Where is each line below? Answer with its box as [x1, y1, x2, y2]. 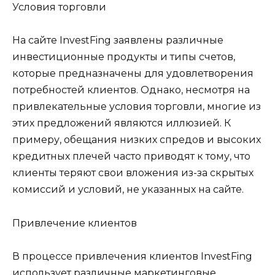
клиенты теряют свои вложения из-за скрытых [12, 167, 254, 179]
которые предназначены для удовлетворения [12, 68, 254, 80]
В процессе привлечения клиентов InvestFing [12, 250, 252, 262]
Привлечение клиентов [12, 217, 137, 229]
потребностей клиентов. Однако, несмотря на [12, 84, 250, 96]
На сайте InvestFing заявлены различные [12, 34, 223, 47]
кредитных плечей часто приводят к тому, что [12, 150, 250, 163]
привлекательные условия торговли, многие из [12, 101, 261, 113]
